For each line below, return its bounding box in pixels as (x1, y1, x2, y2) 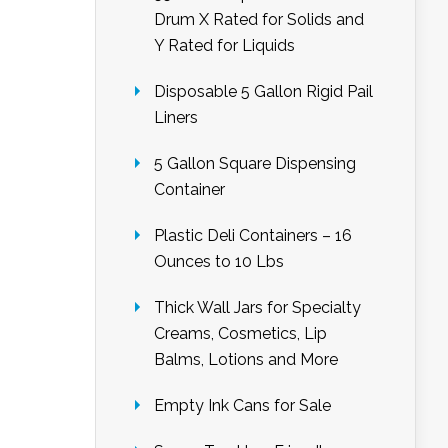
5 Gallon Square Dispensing (154, 154, 356, 173)
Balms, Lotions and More (154, 350, 338, 369)
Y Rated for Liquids (154, 36, 295, 55)
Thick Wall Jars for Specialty (154, 298, 361, 317)
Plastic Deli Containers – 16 (154, 226, 352, 245)
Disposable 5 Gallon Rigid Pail (154, 82, 373, 101)
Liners (154, 108, 198, 127)
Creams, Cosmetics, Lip (154, 324, 327, 343)
